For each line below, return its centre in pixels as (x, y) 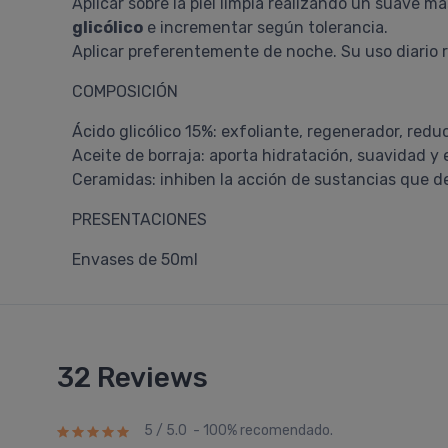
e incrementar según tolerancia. (265, 27)
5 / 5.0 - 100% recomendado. (238, 431)
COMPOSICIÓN (125, 91)
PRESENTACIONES (139, 219)
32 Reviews (132, 377)
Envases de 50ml (135, 259)
